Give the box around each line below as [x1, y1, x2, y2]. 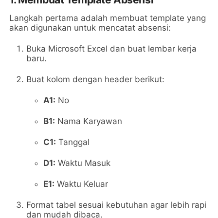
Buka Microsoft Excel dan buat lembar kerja [26, 43, 197, 54]
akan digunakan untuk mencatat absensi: [9, 22, 171, 33]
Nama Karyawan [55, 116, 123, 126]
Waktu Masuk [55, 158, 111, 168]
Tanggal [56, 137, 90, 147]
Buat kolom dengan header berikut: [26, 74, 165, 84]
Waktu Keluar [54, 179, 109, 189]
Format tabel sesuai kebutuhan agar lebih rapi [26, 200, 207, 210]
